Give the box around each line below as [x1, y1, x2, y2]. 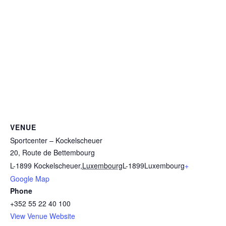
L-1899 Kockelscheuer [10, 160, 80, 171]
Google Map [10, 174, 49, 184]
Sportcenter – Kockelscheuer [10, 135, 102, 146]
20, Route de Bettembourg [10, 147, 95, 158]
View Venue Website [10, 211, 75, 221]
